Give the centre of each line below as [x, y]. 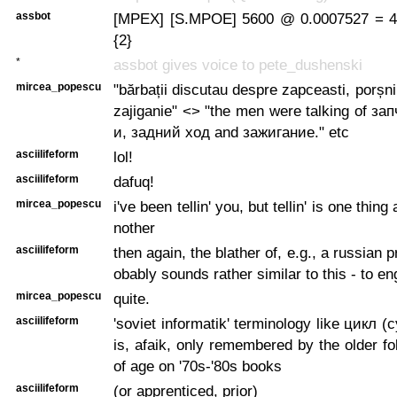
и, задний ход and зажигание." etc [231, 132]
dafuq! [134, 181]
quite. [132, 298]
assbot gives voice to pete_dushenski [238, 64]
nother [134, 227]
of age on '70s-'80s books [198, 366]
